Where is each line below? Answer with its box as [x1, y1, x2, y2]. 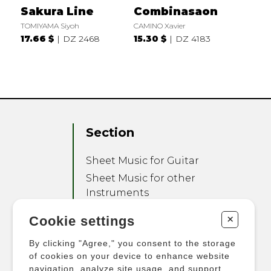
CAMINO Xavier [133, 21, 186, 30]
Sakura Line [20, 4, 94, 18]
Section [86, 125, 135, 140]
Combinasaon [133, 4, 218, 18]
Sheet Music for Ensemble [86, 204, 219, 217]
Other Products [86, 222, 165, 234]
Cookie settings [29, 213, 135, 229]
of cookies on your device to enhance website [29, 250, 230, 261]
